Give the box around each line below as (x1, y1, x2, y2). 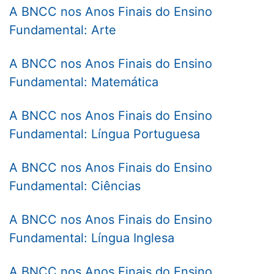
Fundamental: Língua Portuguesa (9, 127, 200, 142)
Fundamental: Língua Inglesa (9, 231, 174, 246)
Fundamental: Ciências (9, 179, 141, 194)
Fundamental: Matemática (9, 75, 158, 90)
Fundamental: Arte (9, 23, 116, 38)
